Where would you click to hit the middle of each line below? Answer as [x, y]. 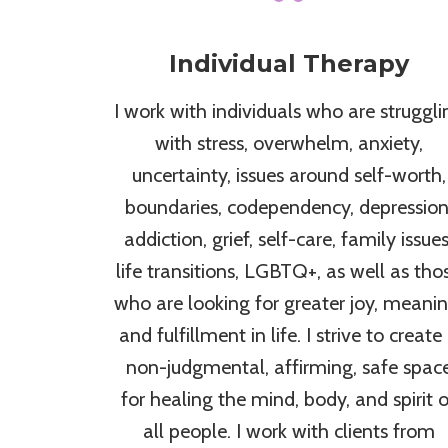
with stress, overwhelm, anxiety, [288, 143]
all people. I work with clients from [288, 431]
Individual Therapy [288, 64]
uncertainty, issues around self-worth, [288, 175]
